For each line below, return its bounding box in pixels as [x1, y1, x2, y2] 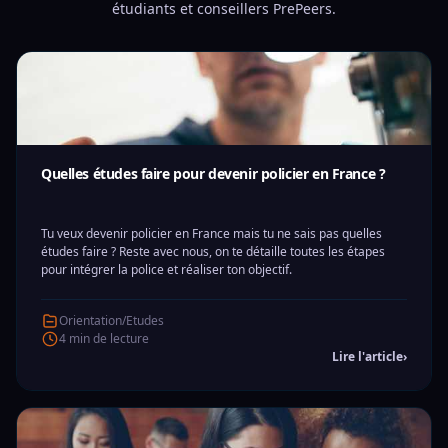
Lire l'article [332, 348, 403, 365]
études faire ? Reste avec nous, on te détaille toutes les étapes [41, 243, 385, 260]
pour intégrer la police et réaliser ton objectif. [41, 261, 292, 278]
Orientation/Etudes [59, 312, 164, 329]
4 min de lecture [59, 330, 149, 347]
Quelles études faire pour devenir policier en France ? [41, 164, 386, 183]
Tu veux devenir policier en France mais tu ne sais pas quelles [41, 225, 382, 242]
